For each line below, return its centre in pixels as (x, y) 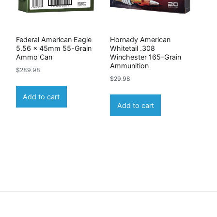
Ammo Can (34, 57)
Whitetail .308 (133, 48)
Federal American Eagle (54, 40)
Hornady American (140, 40)
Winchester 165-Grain (146, 57)
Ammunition (130, 66)
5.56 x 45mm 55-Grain (54, 48)
